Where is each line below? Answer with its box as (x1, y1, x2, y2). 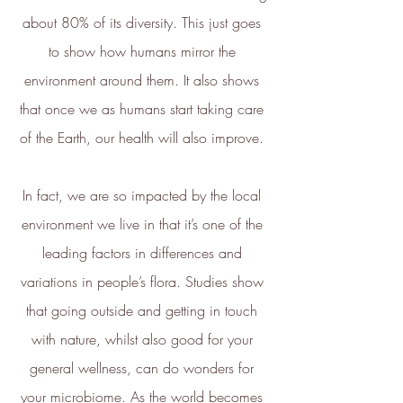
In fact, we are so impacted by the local (22, 184, 265, 205)
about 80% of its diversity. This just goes (22, 12, 265, 32)
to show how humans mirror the (48, 40, 240, 61)
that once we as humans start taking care (20, 98, 268, 119)
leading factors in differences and (41, 242, 246, 263)
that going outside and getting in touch (26, 300, 262, 320)
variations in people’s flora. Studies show (20, 271, 268, 291)
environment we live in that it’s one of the (21, 213, 267, 234)
